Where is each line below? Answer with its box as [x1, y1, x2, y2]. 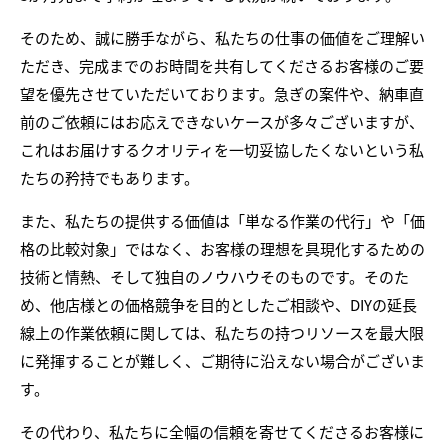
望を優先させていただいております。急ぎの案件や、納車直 [20, 83, 424, 104]
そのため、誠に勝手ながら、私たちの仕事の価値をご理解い [20, 27, 425, 48]
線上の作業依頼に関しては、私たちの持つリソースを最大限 [20, 322, 424, 343]
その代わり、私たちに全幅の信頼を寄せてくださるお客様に [20, 421, 424, 442]
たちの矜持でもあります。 [20, 167, 199, 188]
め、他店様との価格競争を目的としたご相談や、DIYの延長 [20, 294, 417, 315]
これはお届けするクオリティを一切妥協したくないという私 [20, 139, 424, 160]
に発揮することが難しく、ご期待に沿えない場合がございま [20, 350, 425, 371]
